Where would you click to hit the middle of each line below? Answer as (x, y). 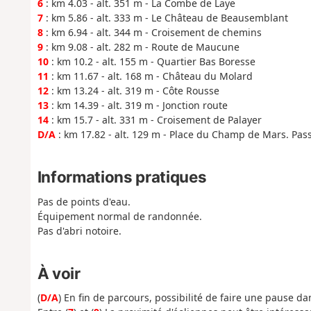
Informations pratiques (122, 177)
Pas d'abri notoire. (79, 230)
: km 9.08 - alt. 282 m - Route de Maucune (141, 47)
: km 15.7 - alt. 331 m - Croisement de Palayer (155, 120)
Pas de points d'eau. (84, 201)
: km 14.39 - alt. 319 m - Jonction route (138, 106)
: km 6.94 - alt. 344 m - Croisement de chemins (152, 33)
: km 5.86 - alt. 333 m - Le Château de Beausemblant (165, 18)
